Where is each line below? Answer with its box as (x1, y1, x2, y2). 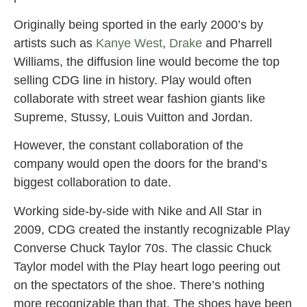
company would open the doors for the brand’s (14, 157, 267, 171)
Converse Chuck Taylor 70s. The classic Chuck (14, 241, 271, 255)
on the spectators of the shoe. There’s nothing (14, 278, 265, 292)
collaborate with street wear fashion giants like (14, 91, 265, 106)
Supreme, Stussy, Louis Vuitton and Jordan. (14, 110, 253, 124)
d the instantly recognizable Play (113, 222, 290, 236)
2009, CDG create (14, 222, 113, 236)
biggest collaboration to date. (14, 175, 171, 190)
